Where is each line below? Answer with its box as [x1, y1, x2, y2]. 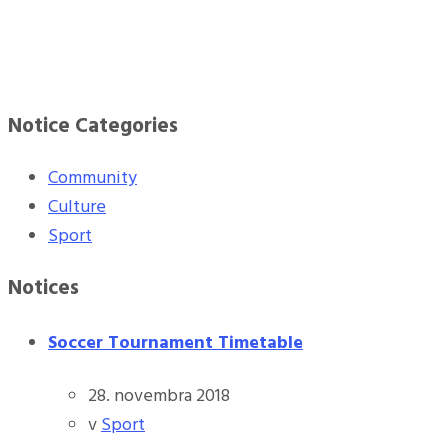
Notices [8, 271, 79, 305]
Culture [48, 192, 106, 222]
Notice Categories [8, 109, 178, 143]
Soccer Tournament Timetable [48, 328, 303, 358]
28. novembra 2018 [88, 381, 230, 411]
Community [48, 163, 137, 193]
